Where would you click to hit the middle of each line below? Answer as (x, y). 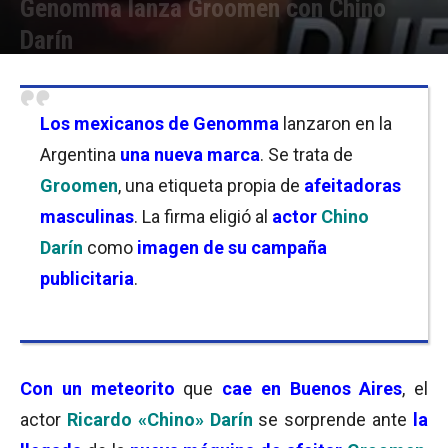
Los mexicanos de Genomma (159, 123)
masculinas (87, 216)
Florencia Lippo (85, 70)
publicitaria (87, 278)
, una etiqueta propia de (211, 185)
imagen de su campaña (232, 247)
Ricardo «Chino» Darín (159, 419)
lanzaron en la (337, 123)
